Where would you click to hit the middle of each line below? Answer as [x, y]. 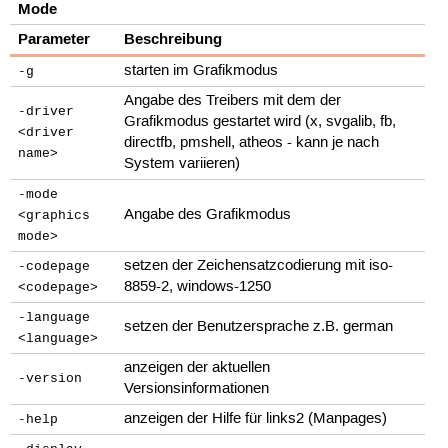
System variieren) [182, 163]
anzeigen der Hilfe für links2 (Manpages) [256, 418]
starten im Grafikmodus [201, 70]
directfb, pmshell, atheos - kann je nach [252, 142]
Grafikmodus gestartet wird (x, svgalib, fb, [260, 121]
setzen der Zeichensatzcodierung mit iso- [259, 265]
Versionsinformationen [197, 388]
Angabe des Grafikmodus [208, 214]
